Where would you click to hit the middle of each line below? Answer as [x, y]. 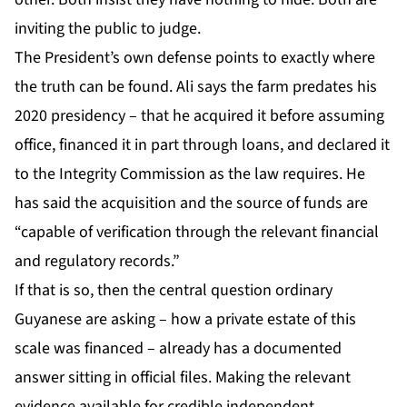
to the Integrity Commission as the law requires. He [190, 174]
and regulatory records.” [97, 262]
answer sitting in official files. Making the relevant [183, 378]
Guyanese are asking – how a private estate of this [185, 320]
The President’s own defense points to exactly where [195, 58]
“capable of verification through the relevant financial [197, 233]
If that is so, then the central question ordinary [174, 291]
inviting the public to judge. [108, 29]
